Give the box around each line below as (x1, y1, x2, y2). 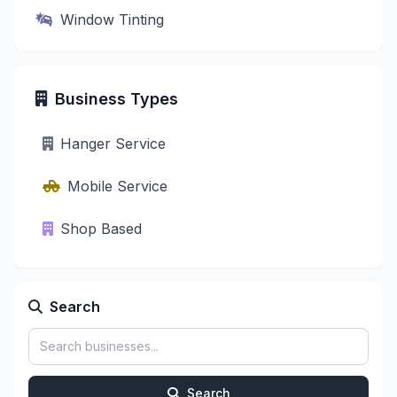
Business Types (55, 89, 178, 108)
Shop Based (60, 219, 142, 237)
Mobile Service (67, 176, 167, 195)
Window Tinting (60, 10, 164, 28)
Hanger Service (60, 134, 166, 152)
